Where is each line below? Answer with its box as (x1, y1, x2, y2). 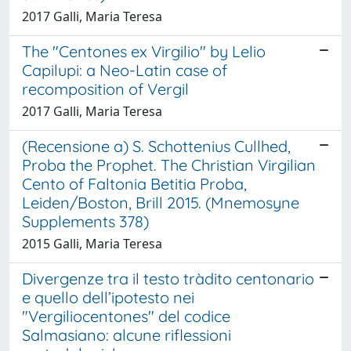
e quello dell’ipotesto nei (22, 287, 194, 307)
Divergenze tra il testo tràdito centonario (22, 268, 314, 288)
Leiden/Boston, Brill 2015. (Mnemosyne (22, 192, 299, 212)
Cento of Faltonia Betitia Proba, (22, 173, 247, 194)
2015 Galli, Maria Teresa (22, 234, 162, 252)
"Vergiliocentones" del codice (22, 306, 230, 326)
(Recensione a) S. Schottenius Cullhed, (22, 136, 291, 156)
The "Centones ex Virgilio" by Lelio (22, 41, 266, 61)
